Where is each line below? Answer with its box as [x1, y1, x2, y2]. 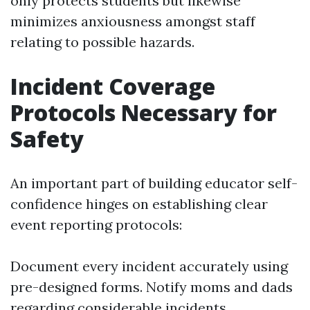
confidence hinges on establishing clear [10, 195, 268, 212]
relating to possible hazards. [10, 33, 194, 51]
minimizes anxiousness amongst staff [10, 12, 255, 30]
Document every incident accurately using [10, 257, 288, 275]
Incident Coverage [10, 71, 215, 101]
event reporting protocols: [10, 216, 182, 233]
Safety [10, 124, 84, 154]
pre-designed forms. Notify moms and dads [10, 278, 293, 295]
